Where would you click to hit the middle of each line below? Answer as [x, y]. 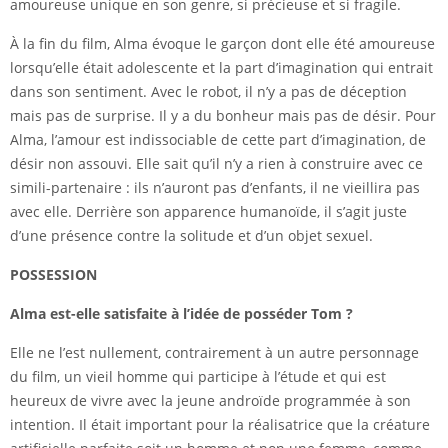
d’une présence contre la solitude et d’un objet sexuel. [191, 236]
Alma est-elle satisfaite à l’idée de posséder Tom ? [181, 314]
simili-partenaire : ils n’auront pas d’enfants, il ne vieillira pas [215, 188]
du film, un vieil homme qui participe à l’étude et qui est [198, 377]
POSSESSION [53, 275]
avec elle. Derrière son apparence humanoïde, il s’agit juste [208, 212]
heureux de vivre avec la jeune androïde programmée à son [210, 401]
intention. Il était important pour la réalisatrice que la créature [220, 425]
